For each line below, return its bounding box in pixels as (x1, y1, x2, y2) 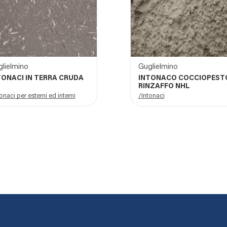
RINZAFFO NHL (138, 83, 190, 91)
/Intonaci (138, 93, 165, 100)
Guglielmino (138, 63, 178, 71)
